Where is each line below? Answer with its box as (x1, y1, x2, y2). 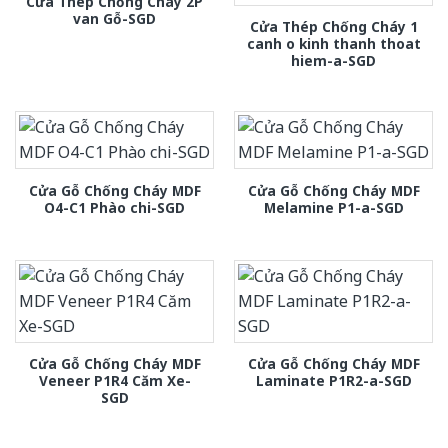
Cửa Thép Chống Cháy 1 (249, 17, 418, 37)
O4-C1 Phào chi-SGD (44, 197, 185, 217)
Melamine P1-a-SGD (263, 197, 404, 217)
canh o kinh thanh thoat (246, 34, 421, 54)
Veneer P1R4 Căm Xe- (38, 371, 191, 391)
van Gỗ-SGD (73, 9, 156, 29)
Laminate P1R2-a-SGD (255, 371, 412, 391)
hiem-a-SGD (291, 51, 376, 71)
